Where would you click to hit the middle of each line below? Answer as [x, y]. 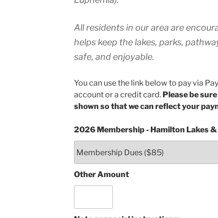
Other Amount [101, 174]
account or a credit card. [118, 95]
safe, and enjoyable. [114, 57]
